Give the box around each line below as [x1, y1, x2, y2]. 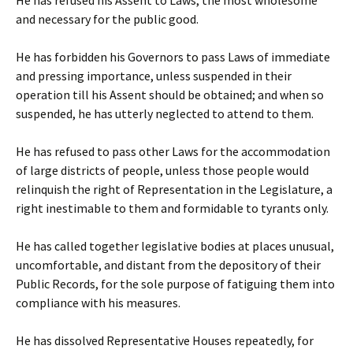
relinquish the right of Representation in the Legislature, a [16, 181, 333, 197]
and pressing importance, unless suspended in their [16, 68, 292, 84]
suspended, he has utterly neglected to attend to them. [16, 106, 314, 121]
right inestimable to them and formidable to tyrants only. [16, 200, 329, 216]
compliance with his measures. [16, 295, 180, 310]
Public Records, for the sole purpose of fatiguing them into [16, 276, 335, 292]
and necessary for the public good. [16, 11, 199, 27]
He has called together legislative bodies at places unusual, [16, 238, 334, 254]
